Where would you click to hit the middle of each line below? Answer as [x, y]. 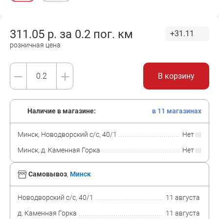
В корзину [176, 76]
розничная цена [35, 45]
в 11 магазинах [177, 111]
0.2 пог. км [104, 34]
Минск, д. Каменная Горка [59, 150]
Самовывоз [48, 174]
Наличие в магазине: [61, 111]
